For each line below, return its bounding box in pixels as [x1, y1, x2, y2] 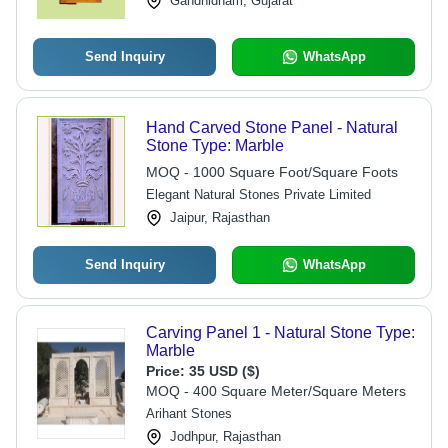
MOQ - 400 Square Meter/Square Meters [145, 383, 406, 399]
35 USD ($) [188, 363, 260, 379]
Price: [145, 363, 189, 379]
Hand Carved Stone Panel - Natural [145, 119, 398, 136]
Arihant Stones [145, 406, 232, 421]
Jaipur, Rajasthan [169, 210, 270, 225]
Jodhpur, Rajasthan [169, 429, 281, 444]
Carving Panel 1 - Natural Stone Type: [145, 324, 415, 341]
